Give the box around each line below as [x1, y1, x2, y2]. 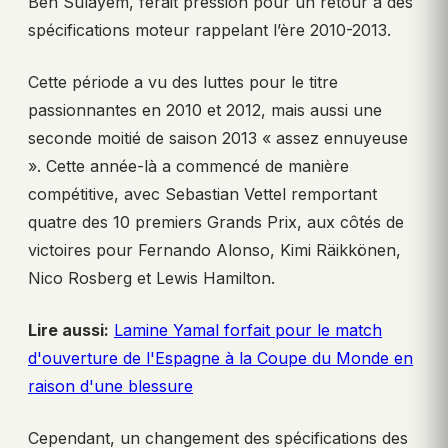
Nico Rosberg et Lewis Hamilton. [28, 268, 275, 289]
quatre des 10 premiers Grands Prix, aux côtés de [28, 212, 404, 233]
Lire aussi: [28, 320, 109, 341]
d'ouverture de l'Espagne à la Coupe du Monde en [28, 348, 413, 369]
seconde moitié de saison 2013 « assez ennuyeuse [28, 128, 408, 149]
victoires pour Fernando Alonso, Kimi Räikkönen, [28, 240, 401, 261]
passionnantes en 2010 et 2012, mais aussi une [28, 100, 382, 121]
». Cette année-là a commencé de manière [28, 156, 349, 177]
